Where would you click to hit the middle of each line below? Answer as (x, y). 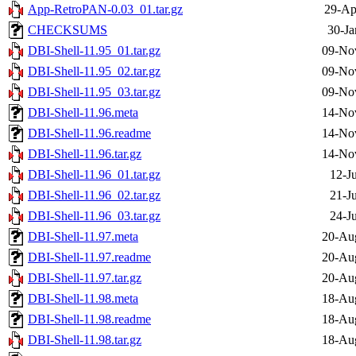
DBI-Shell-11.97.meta (83, 237)
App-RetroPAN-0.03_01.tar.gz (105, 10)
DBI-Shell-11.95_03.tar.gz (94, 92)
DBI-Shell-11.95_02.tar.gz (94, 72)
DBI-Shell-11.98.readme (89, 319)
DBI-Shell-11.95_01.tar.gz (94, 51)
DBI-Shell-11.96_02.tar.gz (94, 195)
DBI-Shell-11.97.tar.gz (85, 278)
